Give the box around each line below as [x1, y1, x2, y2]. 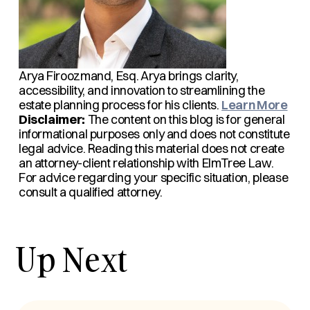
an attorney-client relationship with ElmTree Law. [18, 155, 274, 171]
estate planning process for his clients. [18, 97, 222, 113]
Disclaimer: [18, 111, 85, 127]
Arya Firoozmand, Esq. [18, 68, 139, 84]
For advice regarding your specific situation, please [18, 170, 289, 185]
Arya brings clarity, [140, 68, 239, 84]
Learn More [221, 97, 288, 113]
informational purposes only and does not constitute [18, 126, 290, 142]
